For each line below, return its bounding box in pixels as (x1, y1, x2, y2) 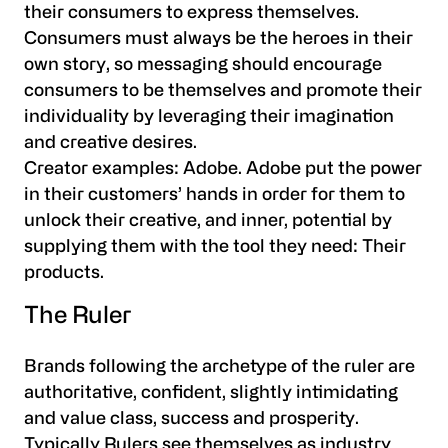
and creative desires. (24, 135, 197, 153)
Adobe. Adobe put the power (183, 161, 422, 179)
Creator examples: (24, 161, 183, 179)
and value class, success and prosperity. (24, 410, 359, 428)
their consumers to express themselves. (24, 5, 359, 23)
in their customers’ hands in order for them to (24, 187, 405, 205)
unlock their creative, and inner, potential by (24, 213, 392, 231)
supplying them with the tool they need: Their (24, 239, 406, 257)
